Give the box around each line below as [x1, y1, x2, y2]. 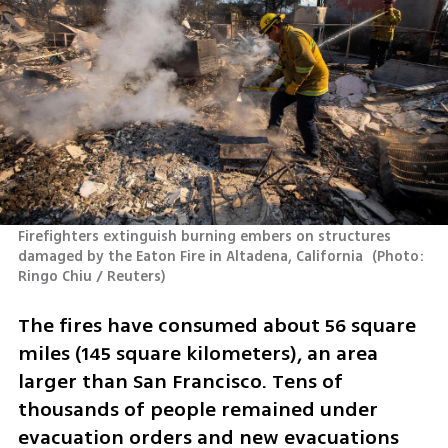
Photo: [377, 246, 425, 268]
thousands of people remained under [17, 394, 378, 424]
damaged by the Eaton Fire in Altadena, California [17, 246, 367, 268]
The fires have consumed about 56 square [17, 310, 416, 340]
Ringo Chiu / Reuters [17, 266, 161, 288]
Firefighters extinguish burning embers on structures [17, 226, 391, 248]
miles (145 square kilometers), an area [17, 338, 378, 368]
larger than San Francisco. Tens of [17, 366, 343, 396]
